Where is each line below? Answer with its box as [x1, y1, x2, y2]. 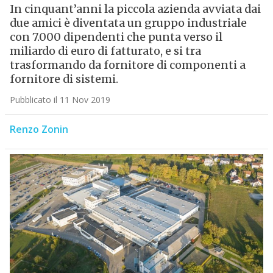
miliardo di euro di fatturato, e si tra [9, 44, 201, 58]
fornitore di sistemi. [9, 72, 118, 87]
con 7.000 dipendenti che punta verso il [9, 30, 222, 44]
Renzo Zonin [9, 122, 68, 136]
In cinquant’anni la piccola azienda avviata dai [9, 2, 261, 16]
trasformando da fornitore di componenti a [9, 58, 246, 73]
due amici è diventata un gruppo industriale [9, 16, 247, 30]
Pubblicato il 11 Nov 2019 [9, 94, 110, 106]
